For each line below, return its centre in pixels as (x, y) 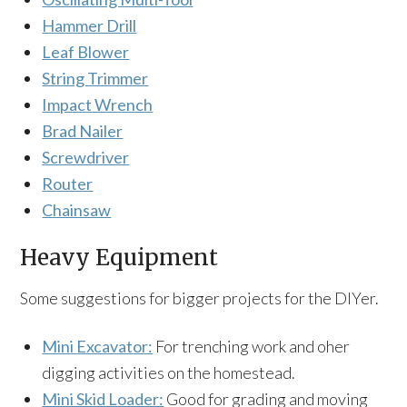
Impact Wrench (98, 104)
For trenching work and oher (252, 346)
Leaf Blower (86, 52)
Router (68, 184)
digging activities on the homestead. (169, 372)
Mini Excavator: (98, 346)
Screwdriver (86, 157)
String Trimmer (95, 78)
